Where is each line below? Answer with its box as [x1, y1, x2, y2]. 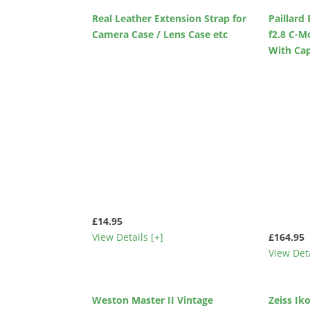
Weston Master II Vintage [92, 293, 214, 307]
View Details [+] [92, 230, 164, 244]
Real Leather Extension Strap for [92, 12, 247, 26]
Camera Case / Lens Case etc [92, 28, 228, 42]
